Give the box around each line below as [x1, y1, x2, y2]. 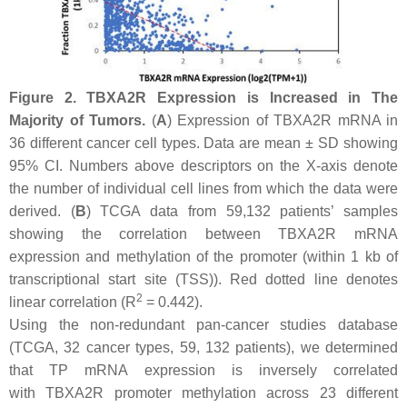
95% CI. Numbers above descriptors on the [9, 158, 307, 174]
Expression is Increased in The [146, 90, 399, 106]
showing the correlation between [9, 226, 279, 243]
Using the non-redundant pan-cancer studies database [9, 317, 398, 333]
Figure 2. [9, 90, 76, 106]
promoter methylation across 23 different [104, 385, 399, 402]
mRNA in [332, 113, 398, 129]
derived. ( [9, 203, 75, 220]
